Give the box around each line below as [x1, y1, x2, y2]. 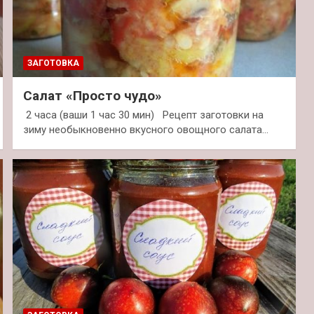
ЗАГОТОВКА [27, 58, 79, 69]
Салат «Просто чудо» [22, 88, 162, 104]
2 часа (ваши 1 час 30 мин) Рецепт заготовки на [22, 109, 264, 122]
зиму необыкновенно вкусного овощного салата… [22, 123, 268, 137]
